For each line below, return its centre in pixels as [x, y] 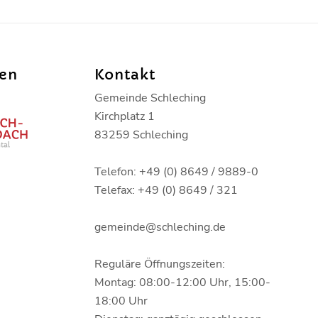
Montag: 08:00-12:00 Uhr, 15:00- [182, 282]
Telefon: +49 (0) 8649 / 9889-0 [176, 171]
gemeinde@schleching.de [160, 227]
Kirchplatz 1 [124, 116]
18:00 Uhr [121, 301]
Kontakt [125, 75]
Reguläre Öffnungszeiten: [159, 264]
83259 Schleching [141, 135]
